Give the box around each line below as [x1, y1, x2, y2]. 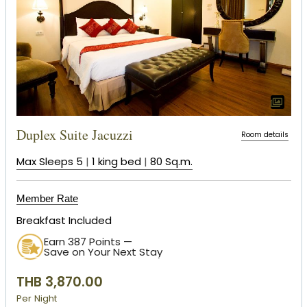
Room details [241, 129, 288, 140]
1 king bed [91, 153, 141, 169]
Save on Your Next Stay [43, 245, 162, 260]
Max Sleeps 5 [16, 153, 83, 169]
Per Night [16, 292, 57, 306]
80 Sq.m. [149, 153, 193, 169]
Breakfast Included [16, 212, 112, 228]
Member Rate [16, 192, 78, 204]
